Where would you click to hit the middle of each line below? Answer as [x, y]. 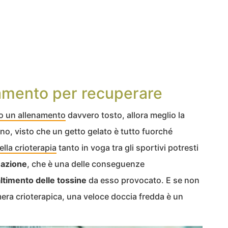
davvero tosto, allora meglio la [125, 115]
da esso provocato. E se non [143, 180]
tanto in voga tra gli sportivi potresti [127, 148]
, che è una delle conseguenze [86, 164]
